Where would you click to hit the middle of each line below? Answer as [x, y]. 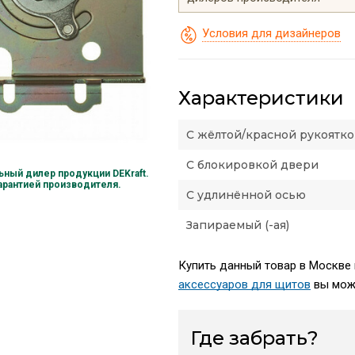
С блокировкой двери [252, 164]
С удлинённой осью [246, 195]
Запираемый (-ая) [237, 225]
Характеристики [261, 97]
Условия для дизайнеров [271, 33]
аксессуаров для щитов [244, 284]
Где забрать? [254, 338]
